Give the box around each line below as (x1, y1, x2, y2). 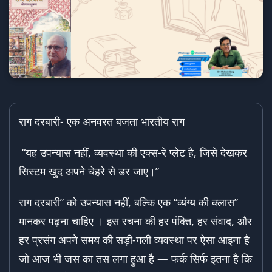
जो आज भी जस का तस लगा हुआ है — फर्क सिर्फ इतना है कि (19, 251, 252, 267)
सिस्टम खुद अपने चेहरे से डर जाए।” (19, 164, 159, 179)
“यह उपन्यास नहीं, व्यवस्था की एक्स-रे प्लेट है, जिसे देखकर (19, 145, 247, 160)
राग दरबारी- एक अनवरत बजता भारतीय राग (19, 114, 188, 129)
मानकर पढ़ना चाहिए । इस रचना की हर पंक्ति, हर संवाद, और (19, 214, 252, 229)
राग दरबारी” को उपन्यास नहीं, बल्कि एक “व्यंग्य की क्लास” (19, 195, 238, 210)
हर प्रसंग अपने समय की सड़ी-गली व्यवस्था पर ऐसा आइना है (19, 233, 250, 248)
